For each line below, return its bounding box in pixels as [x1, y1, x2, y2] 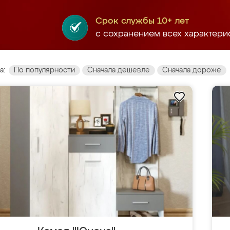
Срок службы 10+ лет [95, 17, 189, 26]
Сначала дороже [162, 67, 221, 74]
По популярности [14, 67, 75, 74]
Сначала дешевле [87, 67, 150, 74]
